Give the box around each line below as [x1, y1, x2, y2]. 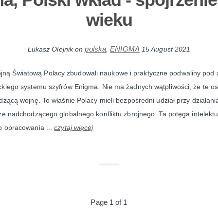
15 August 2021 [141, 45, 191, 54]
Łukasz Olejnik [27, 45, 73, 54]
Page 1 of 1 [91, 198, 127, 207]
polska [85, 45, 107, 54]
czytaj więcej [54, 124, 93, 132]
